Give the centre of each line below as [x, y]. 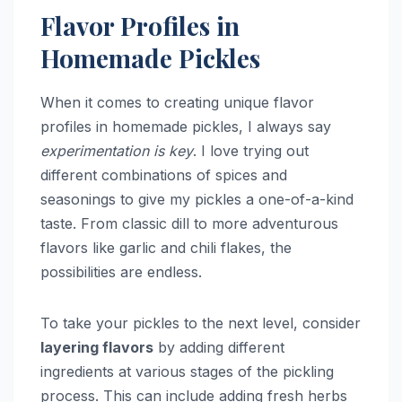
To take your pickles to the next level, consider [201, 323]
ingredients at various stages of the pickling [187, 371]
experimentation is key [117, 150]
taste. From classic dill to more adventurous [189, 223]
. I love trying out [251, 150]
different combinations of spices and [164, 175]
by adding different [219, 347]
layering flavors [97, 347]
